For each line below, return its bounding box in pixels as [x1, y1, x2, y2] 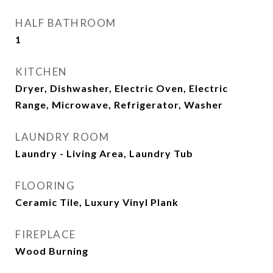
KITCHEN [15, 65, 68, 78]
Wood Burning [15, 245, 88, 257]
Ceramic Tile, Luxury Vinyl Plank [15, 196, 179, 208]
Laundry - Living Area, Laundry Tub [15, 147, 193, 159]
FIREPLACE [15, 228, 76, 241]
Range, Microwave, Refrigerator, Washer [15, 99, 223, 110]
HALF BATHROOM [15, 16, 116, 29]
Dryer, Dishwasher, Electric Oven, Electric [15, 82, 228, 94]
